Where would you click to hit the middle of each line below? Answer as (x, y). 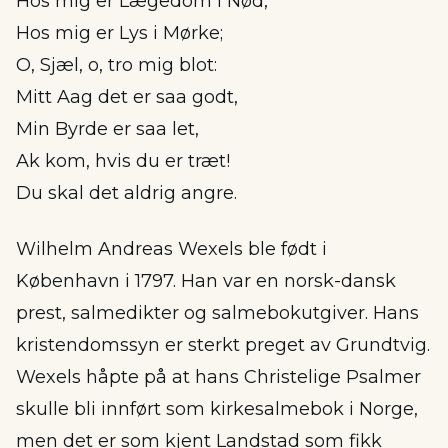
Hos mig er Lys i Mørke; (119, 33)
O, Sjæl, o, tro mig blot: (116, 65)
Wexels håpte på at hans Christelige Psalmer (218, 377)
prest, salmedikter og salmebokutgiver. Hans (217, 313)
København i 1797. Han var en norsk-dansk (206, 281)
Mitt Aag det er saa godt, (127, 97)
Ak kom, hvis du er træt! (123, 161)
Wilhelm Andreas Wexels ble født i (171, 249)
